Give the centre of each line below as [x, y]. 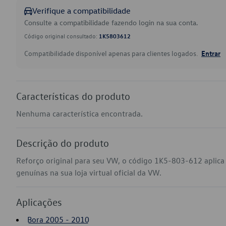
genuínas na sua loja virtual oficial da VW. [89, 173]
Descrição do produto [63, 143]
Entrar [211, 53]
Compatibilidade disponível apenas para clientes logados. [112, 53]
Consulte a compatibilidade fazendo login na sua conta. [111, 22]
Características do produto [73, 96]
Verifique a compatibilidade [81, 11]
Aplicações [39, 202]
